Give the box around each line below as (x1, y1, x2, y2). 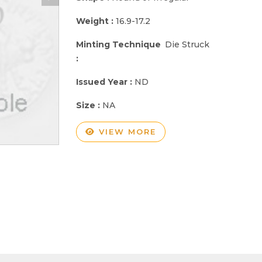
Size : (76, 99, 102, 111)
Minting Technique (76, 39, 161, 50)
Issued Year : (76, 76, 135, 87)
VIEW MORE (95, 126, 156, 136)
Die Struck (165, 39, 210, 50)
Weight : (76, 15, 116, 26)
